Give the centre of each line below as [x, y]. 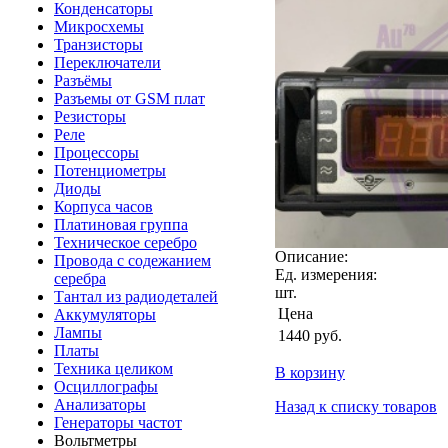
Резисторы [90, 116]
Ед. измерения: [326, 275]
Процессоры [96, 152]
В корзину [310, 373]
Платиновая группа [121, 224]
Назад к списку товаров [356, 407]
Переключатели [107, 62]
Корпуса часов [103, 206]
